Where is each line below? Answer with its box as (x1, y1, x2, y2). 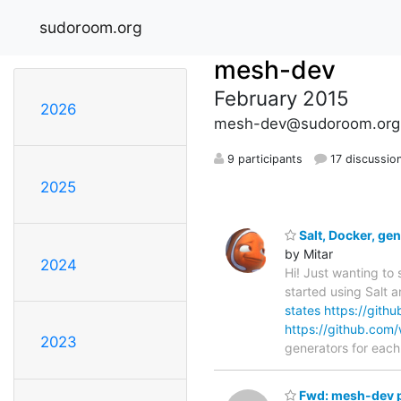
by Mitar (285, 245, 333, 261)
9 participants (224, 151, 303, 166)
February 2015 (214, 85, 349, 110)
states (285, 302, 320, 318)
